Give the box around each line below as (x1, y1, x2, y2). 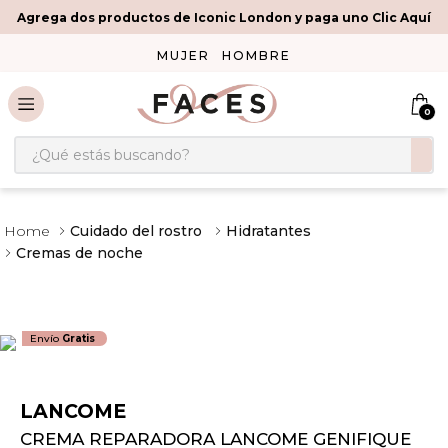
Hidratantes (226, 222, 311, 240)
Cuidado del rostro (70, 222, 202, 240)
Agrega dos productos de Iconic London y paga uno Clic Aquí (17, 9, 431, 25)
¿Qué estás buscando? (13, 134, 193, 153)
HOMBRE (222, 48, 291, 63)
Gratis (62, 332, 96, 346)
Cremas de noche (16, 244, 143, 262)
